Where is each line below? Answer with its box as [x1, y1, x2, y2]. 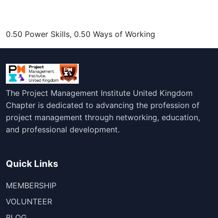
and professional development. [6, 124, 120, 134]
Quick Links [6, 158, 58, 169]
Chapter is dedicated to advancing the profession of [6, 100, 200, 110]
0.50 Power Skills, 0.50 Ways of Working [6, 29, 155, 39]
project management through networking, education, [6, 112, 200, 122]
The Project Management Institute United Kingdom [6, 88, 193, 98]
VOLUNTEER [6, 197, 52, 207]
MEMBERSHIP [6, 181, 56, 191]
